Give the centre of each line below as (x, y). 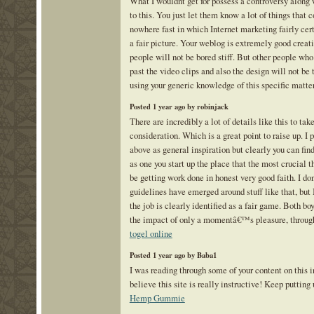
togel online (151, 234)
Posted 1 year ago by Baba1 (173, 255)
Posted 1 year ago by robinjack (179, 106)
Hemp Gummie (157, 298)
